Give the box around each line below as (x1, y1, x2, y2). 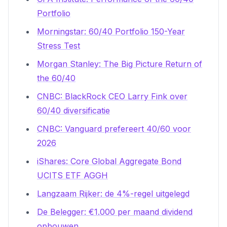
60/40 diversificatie (37, 105, 110, 116)
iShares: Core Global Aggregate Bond (37, 156, 181, 166)
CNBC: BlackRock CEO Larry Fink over (37, 91, 187, 101)
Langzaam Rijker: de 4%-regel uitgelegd (37, 188, 190, 199)
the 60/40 (37, 72, 75, 83)
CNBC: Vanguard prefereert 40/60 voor (37, 123, 191, 134)
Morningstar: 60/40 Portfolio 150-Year (37, 26, 185, 36)
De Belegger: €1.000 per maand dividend (37, 206, 193, 217)
